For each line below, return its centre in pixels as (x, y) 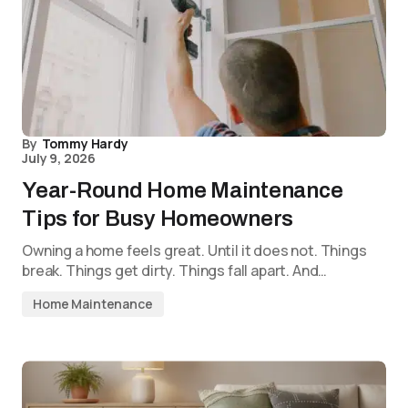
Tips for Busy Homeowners (158, 219)
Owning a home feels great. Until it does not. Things (194, 251)
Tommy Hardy (85, 144)
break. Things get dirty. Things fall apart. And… (175, 271)
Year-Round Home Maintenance (183, 191)
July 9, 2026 (59, 158)
